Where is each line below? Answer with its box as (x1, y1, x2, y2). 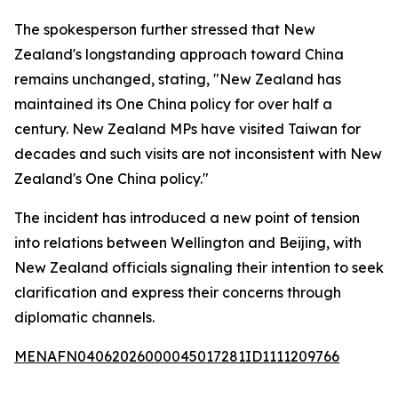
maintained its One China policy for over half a (14, 95, 332, 113)
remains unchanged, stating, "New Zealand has (14, 70, 341, 88)
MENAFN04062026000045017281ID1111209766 (14, 347, 339, 365)
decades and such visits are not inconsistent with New (14, 145, 382, 163)
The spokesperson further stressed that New (14, 20, 315, 38)
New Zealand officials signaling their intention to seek (14, 259, 384, 276)
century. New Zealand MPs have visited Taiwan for (14, 120, 361, 138)
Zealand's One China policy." (14, 170, 209, 187)
